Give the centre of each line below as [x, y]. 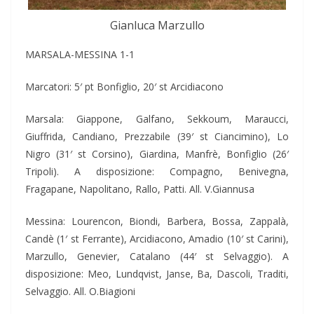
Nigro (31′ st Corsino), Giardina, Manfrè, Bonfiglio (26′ [157, 153]
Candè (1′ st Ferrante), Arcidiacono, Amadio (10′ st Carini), [157, 238]
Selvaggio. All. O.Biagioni [80, 291]
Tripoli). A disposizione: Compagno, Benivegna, [157, 171]
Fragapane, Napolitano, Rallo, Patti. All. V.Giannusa [140, 189]
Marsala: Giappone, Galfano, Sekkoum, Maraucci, [157, 118]
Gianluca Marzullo [157, 25]
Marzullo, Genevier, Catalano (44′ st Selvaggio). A [157, 256]
